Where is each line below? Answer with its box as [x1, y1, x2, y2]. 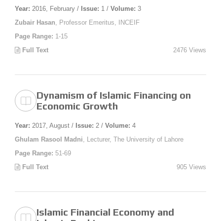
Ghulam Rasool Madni [15, 135, 83, 143]
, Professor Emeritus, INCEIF [55, 18, 140, 26]
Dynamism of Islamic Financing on [37, 89, 191, 101]
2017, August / [30, 121, 75, 129]
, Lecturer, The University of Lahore [83, 135, 184, 143]
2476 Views [173, 46, 206, 54]
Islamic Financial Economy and [37, 206, 174, 218]
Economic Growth [37, 100, 118, 111]
